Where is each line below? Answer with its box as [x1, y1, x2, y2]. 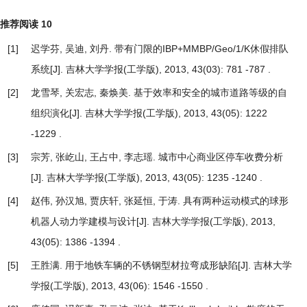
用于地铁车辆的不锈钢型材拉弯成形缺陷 [65, 260, 238, 271]
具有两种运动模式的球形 [183, 195, 288, 207]
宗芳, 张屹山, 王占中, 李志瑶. [31, 151, 158, 163]
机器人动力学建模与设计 [31, 216, 136, 228]
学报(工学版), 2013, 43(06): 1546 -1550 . [31, 280, 208, 292]
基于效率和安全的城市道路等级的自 [134, 87, 287, 99]
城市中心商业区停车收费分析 [158, 151, 283, 163]
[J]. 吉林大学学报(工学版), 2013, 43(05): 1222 [69, 108, 267, 119]
